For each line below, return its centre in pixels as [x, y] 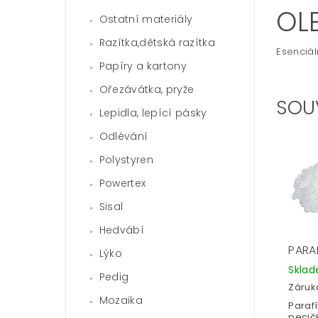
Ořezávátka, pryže [147, 89]
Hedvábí [122, 230]
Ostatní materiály [146, 19]
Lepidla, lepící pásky [153, 113]
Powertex [122, 183]
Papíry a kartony [143, 66]
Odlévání [124, 136]
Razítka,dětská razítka [157, 42]
